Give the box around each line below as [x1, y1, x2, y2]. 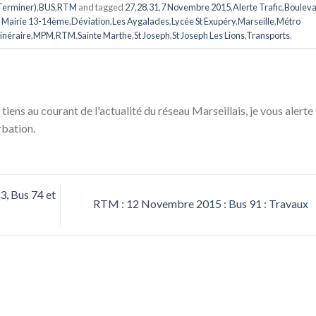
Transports [246, 30, 291, 42]
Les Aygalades [112, 16, 170, 28]
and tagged [76, 1, 125, 13]
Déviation [71, 16, 111, 28]
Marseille [238, 16, 275, 28]
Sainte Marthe [78, 30, 133, 42]
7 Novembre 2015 [160, 1, 231, 13]
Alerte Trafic [232, 1, 282, 13]
